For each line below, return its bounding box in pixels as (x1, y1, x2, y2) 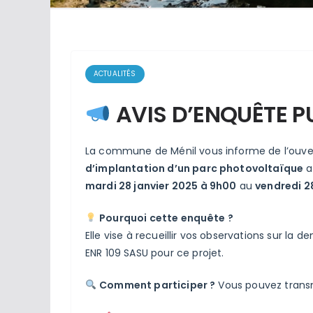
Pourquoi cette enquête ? (99, 210, 233, 225)
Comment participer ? (99, 277, 216, 292)
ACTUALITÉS (94, 68, 136, 79)
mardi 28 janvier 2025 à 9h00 (85, 178, 237, 193)
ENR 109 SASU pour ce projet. (85, 245, 224, 260)
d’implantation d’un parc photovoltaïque (85, 161, 304, 175)
